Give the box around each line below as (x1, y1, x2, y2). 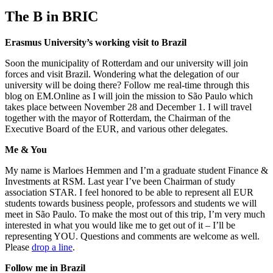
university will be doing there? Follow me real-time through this (5, 79, 249, 90)
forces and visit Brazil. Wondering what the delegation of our (5, 68, 239, 79)
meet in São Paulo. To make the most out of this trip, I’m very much (5, 208, 265, 219)
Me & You (5, 144, 47, 155)
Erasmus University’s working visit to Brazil (5, 37, 186, 48)
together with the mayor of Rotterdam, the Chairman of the (5, 112, 230, 123)
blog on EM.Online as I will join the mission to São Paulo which (5, 90, 253, 101)
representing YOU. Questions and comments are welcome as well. (5, 230, 260, 241)
